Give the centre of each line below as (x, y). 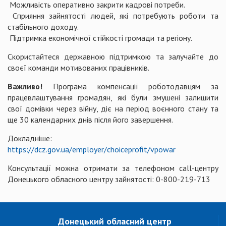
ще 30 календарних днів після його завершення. (90, 119)
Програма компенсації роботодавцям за (130, 86)
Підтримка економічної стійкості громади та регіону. (100, 38)
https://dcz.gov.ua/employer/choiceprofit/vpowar (92, 149)
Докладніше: (30, 138)
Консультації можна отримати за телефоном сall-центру (113, 168)
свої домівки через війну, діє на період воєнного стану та (113, 108)
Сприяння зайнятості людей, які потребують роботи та (113, 15)
